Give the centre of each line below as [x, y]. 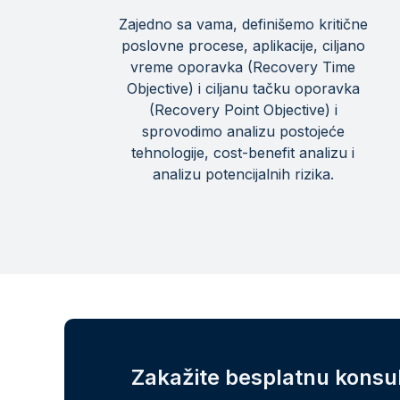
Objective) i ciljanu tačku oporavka [243, 88]
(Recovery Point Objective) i [243, 110]
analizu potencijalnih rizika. [243, 174]
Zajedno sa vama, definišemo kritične [243, 24]
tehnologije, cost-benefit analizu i [243, 153]
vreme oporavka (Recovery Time [243, 67]
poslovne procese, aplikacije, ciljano [243, 46]
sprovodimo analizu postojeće [243, 131]
